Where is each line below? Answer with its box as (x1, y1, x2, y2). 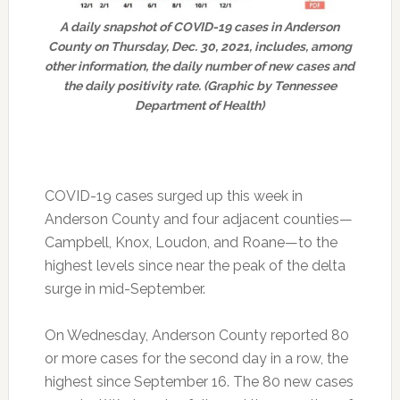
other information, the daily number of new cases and (45, 58, 355, 73)
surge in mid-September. (44, 279, 205, 297)
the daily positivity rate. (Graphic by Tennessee (62, 78, 337, 93)
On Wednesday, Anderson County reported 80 (44, 326, 349, 344)
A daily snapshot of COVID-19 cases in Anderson (60, 19, 340, 34)
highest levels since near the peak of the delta (44, 256, 346, 274)
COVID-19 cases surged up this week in (44, 187, 303, 204)
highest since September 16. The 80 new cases (44, 372, 354, 390)
